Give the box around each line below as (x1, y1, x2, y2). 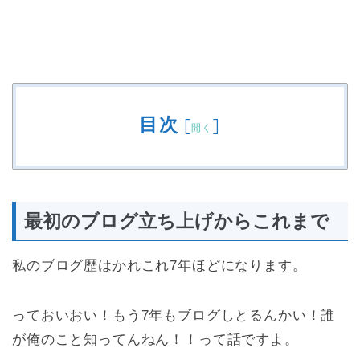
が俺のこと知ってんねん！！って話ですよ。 (12, 331, 299, 347)
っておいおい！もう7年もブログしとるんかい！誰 (12, 307, 336, 323)
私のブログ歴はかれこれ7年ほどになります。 (12, 257, 307, 273)
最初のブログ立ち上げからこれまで (24, 210, 329, 231)
